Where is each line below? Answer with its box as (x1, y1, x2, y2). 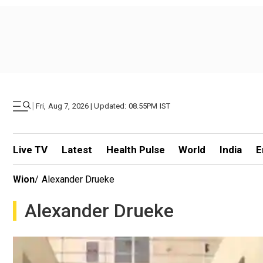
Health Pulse (106, 144, 165, 156)
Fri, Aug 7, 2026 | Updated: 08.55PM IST (36, 102, 171, 110)
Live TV (13, 144, 48, 156)
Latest (61, 144, 92, 156)
